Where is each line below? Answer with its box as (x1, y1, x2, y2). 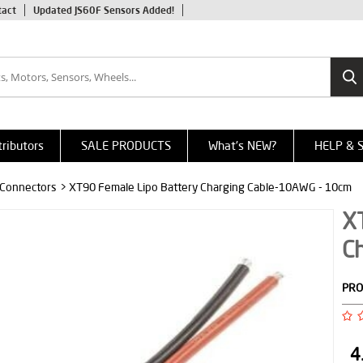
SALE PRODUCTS (81, 138, 171, 153)
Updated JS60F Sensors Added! (33, 4, 174, 16)
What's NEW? (208, 138, 277, 153)
